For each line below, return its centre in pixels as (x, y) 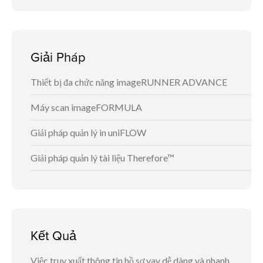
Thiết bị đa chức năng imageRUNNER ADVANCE (129, 82)
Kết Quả (53, 235)
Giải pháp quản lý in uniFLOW (88, 133)
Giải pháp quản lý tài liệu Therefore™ (102, 158)
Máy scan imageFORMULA (86, 107)
